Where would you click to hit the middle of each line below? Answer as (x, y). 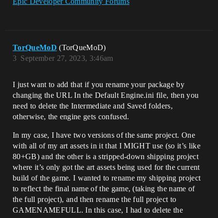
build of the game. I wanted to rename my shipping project (107, 178)
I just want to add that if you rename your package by (99, 84)
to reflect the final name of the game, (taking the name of (104, 189)
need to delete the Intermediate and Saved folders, (93, 106)
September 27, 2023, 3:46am (67, 58)
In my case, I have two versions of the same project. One (104, 135)
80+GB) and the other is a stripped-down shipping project (106, 156)
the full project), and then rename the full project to (95, 199)
